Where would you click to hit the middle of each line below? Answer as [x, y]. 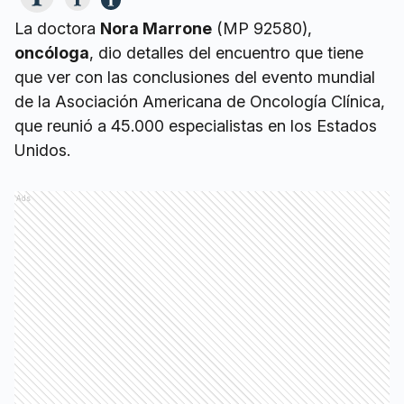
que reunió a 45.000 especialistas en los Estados [196, 126]
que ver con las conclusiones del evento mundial [195, 77]
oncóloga [52, 53]
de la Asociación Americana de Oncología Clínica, [200, 101]
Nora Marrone [156, 28]
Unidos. [42, 150]
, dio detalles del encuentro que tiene [226, 53]
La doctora [57, 28]
